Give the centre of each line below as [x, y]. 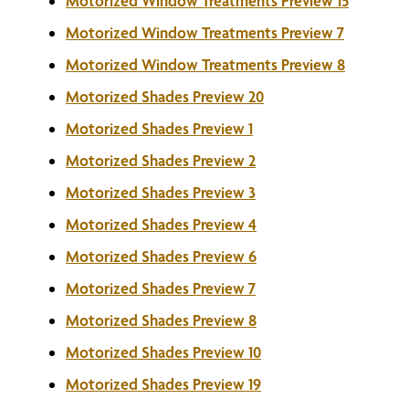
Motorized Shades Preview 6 [161, 256]
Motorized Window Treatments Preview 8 [205, 64]
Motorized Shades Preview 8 [161, 320]
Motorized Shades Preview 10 [163, 352]
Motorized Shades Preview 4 [161, 224]
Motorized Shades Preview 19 [163, 384]
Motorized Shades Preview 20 [165, 96]
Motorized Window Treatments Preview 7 [205, 32]
